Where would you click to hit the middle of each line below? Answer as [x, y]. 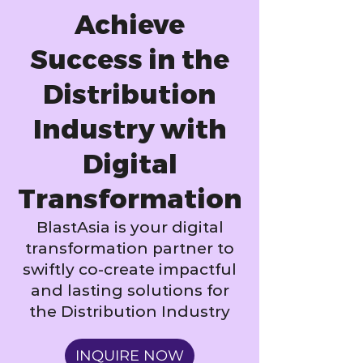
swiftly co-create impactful [130, 269]
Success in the [130, 60]
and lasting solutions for [130, 290]
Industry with [130, 130]
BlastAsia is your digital [130, 227]
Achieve [130, 26]
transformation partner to [130, 248]
